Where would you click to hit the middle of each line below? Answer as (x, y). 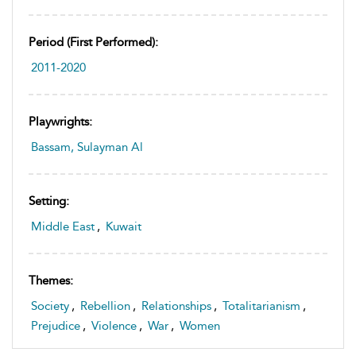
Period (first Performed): (93, 42)
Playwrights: (60, 121)
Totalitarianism (261, 306)
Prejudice (56, 325)
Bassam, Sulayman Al (87, 147)
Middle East (63, 226)
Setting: (49, 201)
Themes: (51, 280)
